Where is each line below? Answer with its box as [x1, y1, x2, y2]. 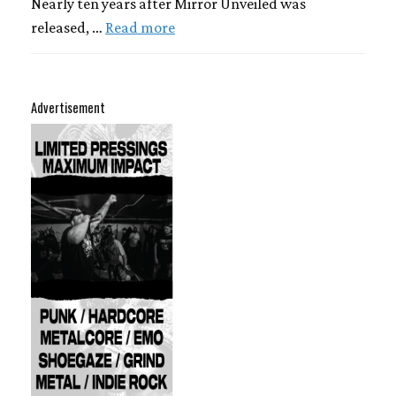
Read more [105, 19, 175, 37]
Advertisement [31, 98, 105, 118]
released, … [31, 19, 105, 37]
